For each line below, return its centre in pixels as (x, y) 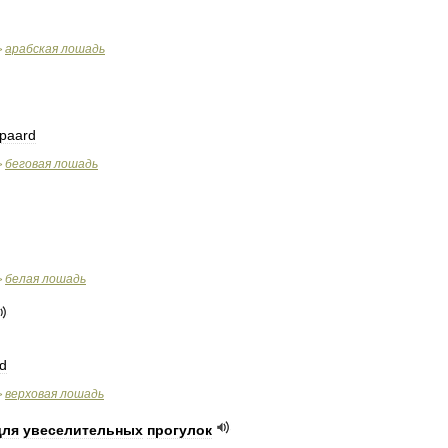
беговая (28, 164)
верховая (31, 394)
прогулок (179, 430)
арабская (31, 49)
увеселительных (83, 430)
